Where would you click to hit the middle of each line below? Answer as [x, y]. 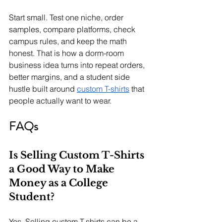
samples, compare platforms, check [73, 29]
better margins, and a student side [70, 77]
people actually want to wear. [60, 101]
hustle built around [43, 89]
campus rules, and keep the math [69, 41]
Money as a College [60, 183]
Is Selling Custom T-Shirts [78, 155]
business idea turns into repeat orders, [78, 65]
